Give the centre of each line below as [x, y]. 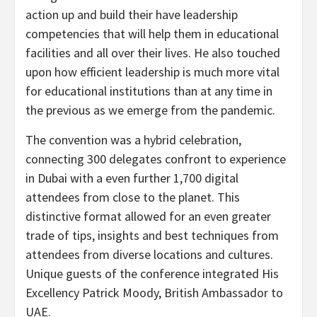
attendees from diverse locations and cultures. [149, 254]
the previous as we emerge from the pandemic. [150, 110]
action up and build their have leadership [132, 14]
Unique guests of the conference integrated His [152, 273]
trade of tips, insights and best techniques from [152, 235]
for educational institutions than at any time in [149, 91]
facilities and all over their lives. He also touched [153, 52]
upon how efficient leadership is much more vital [152, 71]
